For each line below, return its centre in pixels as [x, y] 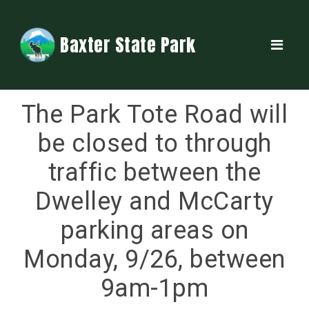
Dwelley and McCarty [154, 201]
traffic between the [154, 172]
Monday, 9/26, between [154, 259]
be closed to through [154, 143]
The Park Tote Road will [154, 114]
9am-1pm [154, 288]
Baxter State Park [128, 44]
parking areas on [154, 230]
